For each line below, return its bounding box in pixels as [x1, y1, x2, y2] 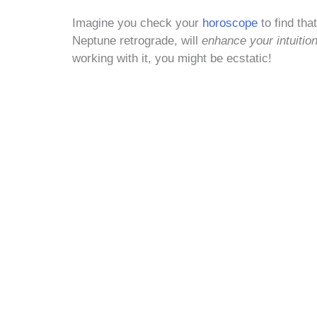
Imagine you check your [72, 16, 202, 30]
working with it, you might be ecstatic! [72, 52, 272, 66]
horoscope [202, 16, 261, 30]
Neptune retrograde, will [72, 34, 202, 48]
